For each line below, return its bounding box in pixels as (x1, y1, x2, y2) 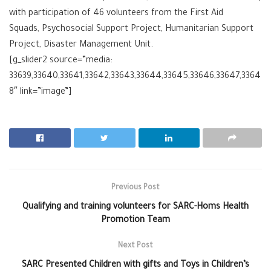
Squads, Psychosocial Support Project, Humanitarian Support (9, 25, 253, 35)
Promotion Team (101, 216, 170, 226)
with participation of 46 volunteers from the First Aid (9, 9, 223, 19)
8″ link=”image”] (9, 88, 71, 98)
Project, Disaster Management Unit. (9, 41, 153, 51)
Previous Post (111, 184, 160, 193)
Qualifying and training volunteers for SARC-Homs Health (22, 203, 249, 213)
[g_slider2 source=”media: (9, 56, 113, 67)
